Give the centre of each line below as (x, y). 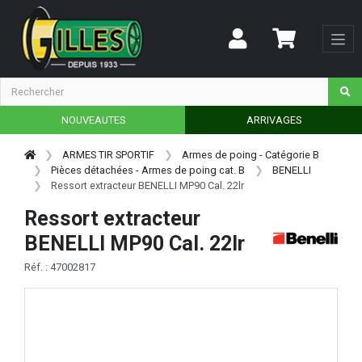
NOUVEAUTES (93, 120)
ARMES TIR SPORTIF (109, 154)
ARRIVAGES (274, 120)
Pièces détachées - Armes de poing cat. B (148, 170)
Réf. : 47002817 (60, 267)
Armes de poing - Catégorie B (250, 154)
